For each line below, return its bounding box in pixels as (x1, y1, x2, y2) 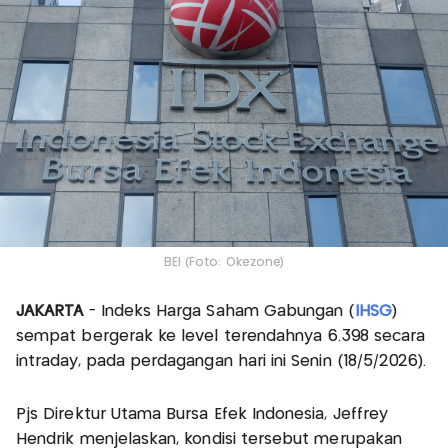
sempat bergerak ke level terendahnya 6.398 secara (16, 328, 426, 344)
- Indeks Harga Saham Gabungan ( (83, 303, 355, 319)
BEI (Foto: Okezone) (164, 256, 284, 268)
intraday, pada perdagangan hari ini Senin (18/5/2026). (16, 353, 427, 369)
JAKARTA (16, 303, 84, 319)
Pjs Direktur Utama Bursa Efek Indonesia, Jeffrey (16, 406, 389, 422)
